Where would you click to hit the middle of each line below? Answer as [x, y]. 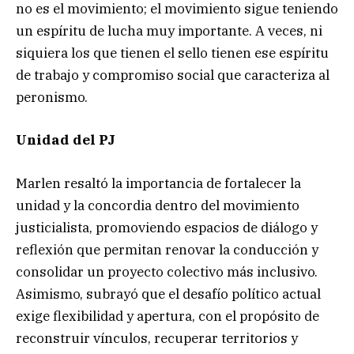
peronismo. [52, 98]
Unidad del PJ [66, 140]
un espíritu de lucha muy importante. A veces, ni [169, 31]
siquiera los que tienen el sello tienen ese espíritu [172, 53]
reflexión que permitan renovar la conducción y [167, 249]
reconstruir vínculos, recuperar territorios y [157, 338]
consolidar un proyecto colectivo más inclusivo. [167, 271]
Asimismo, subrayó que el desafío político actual [168, 294]
